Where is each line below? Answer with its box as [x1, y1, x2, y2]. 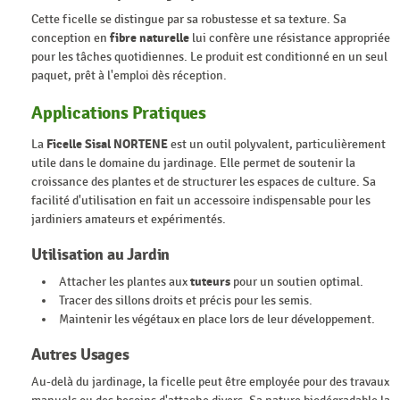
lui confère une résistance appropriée [189, 29, 390, 46]
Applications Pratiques [31, 101, 207, 124]
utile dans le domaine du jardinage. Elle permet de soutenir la [31, 155, 355, 171]
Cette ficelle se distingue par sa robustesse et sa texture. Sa [31, 11, 346, 27]
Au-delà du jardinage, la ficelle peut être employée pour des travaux [31, 374, 389, 390]
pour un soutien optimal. [230, 274, 364, 290]
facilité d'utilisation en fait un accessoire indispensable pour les [31, 193, 371, 209]
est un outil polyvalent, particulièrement [168, 137, 386, 153]
